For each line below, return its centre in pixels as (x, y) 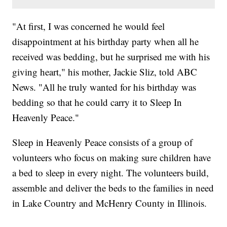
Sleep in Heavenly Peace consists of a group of (103, 142)
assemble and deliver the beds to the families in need (113, 188)
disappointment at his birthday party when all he (106, 42)
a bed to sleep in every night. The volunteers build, (111, 173)
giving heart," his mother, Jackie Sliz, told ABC (105, 72)
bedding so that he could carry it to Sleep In (97, 102)
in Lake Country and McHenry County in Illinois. (110, 203)
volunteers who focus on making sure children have (112, 158)
